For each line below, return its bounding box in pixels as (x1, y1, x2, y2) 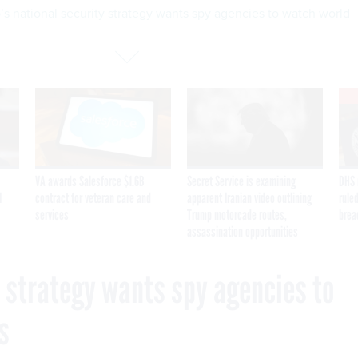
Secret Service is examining (187, 172, 296, 190)
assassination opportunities (187, 222, 298, 241)
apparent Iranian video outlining (187, 189, 312, 207)
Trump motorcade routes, (187, 205, 287, 224)
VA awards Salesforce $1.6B (35, 172, 145, 190)
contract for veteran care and (35, 189, 151, 207)
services (35, 205, 69, 224)
